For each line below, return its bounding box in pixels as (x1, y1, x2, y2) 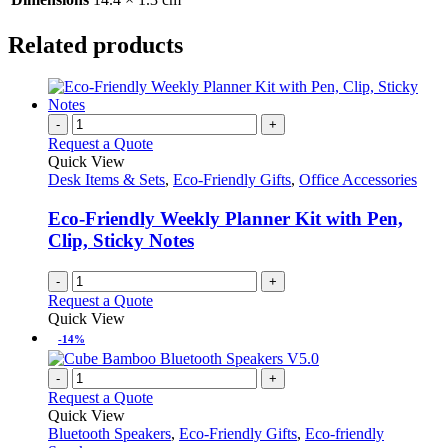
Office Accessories (299, 171, 417, 189)
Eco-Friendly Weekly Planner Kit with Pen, (48, 208, 403, 230)
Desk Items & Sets (48, 171, 165, 189)
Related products (8, 31, 183, 58)
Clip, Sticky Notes (48, 230, 194, 252)
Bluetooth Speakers (48, 424, 171, 442)
